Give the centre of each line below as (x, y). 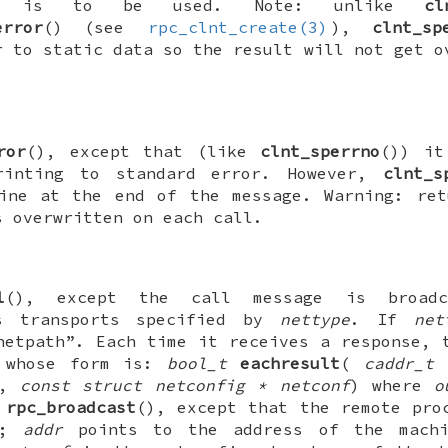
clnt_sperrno (320, 151)
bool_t (196, 363)
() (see (93, 27)
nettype (315, 319)
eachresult (290, 363)
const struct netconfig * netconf (185, 385)
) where (392, 385)
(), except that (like (143, 151)
